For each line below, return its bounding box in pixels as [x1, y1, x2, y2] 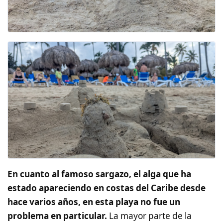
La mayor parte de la [107, 210, 192, 222]
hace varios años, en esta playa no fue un [7, 196, 180, 208]
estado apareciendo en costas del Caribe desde [7, 182, 206, 194]
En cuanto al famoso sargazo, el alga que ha [7, 168, 191, 180]
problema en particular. [7, 210, 107, 222]
